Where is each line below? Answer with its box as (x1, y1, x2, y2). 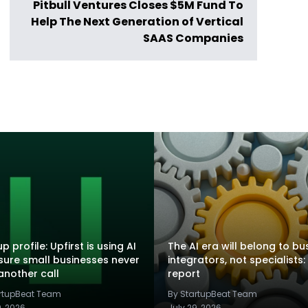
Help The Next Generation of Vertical (31, 14, 243, 30)
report (168, 267, 200, 280)
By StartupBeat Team (168, 288, 257, 300)
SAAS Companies (143, 30, 243, 46)
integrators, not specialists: (168, 253, 305, 267)
